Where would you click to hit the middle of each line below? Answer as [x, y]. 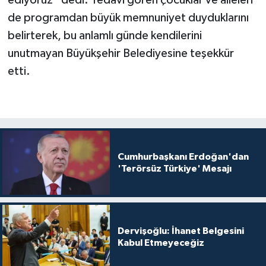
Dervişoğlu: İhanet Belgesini [180, 231]
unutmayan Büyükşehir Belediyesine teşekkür [121, 53]
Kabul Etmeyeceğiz [161, 243]
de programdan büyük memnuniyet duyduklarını [128, 18]
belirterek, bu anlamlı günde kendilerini [104, 35]
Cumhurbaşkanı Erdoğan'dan [183, 156]
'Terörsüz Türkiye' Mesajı [174, 168]
